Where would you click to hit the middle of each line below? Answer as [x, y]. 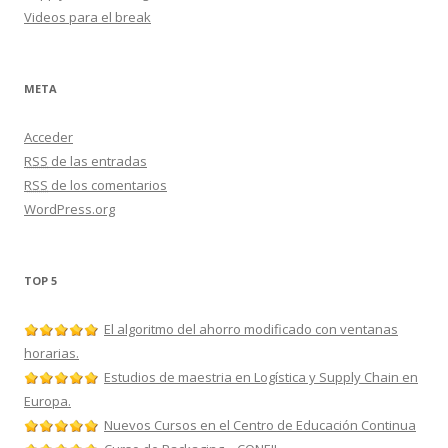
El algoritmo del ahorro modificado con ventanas [251, 329]
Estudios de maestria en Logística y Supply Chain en [261, 377]
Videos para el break [87, 17]
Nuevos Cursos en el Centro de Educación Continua [260, 425]
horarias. [51, 353]
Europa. [47, 401]
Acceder [48, 137]
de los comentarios [107, 185]
